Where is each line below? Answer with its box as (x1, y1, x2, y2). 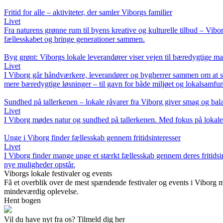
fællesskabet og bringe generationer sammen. (4, 34, 145, 43)
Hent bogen (4, 196, 41, 205)
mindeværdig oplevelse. (4, 187, 79, 196)
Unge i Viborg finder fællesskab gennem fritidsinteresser (4, 133, 181, 142)
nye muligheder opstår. (4, 160, 75, 169)
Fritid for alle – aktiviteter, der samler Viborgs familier (4, 7, 172, 16)
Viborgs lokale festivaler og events (4, 169, 112, 178)
